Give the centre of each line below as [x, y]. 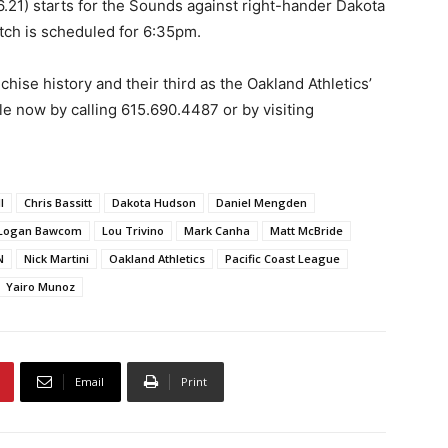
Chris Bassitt [58, 202]
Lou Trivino [133, 230]
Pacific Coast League [282, 258]
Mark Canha [217, 230]
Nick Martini [56, 258]
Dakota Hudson [154, 202]
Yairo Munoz [40, 286]
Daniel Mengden [261, 202]
